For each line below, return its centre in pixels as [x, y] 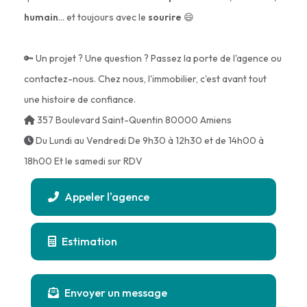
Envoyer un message [115, 293]
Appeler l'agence [106, 197]
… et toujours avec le [103, 17]
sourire [165, 17]
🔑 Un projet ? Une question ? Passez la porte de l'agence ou [153, 59]
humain [41, 17]
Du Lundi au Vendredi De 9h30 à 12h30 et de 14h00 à [149, 141]
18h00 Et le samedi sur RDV [83, 161]
